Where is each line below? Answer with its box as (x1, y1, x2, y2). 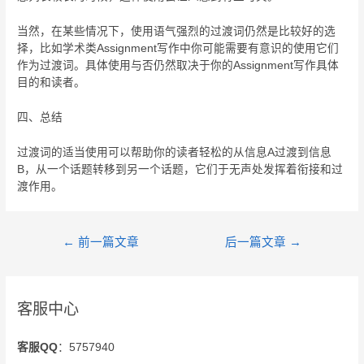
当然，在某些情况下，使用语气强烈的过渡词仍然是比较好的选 (17, 25, 336, 38)
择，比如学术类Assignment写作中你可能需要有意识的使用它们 (17, 42, 340, 55)
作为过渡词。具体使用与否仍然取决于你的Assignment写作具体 (17, 59, 340, 72)
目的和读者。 (17, 76, 86, 89)
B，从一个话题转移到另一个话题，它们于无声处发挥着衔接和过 (17, 162, 344, 175)
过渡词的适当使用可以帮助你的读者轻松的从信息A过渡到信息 (17, 145, 332, 158)
